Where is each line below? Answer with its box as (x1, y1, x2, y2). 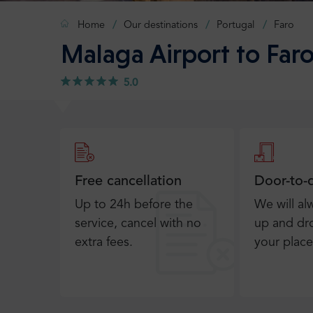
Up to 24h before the (75, 198, 193, 212)
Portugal (217, 20, 255, 31)
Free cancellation (75, 175, 182, 189)
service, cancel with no (75, 217, 201, 231)
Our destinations (124, 20, 198, 31)
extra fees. (75, 236, 133, 249)
